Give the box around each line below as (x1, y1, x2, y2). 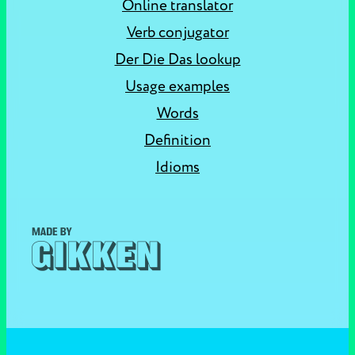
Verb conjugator (126, 23, 229, 42)
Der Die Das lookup (114, 50, 241, 69)
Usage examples (125, 77, 230, 96)
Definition (144, 131, 211, 150)
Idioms (155, 158, 200, 177)
